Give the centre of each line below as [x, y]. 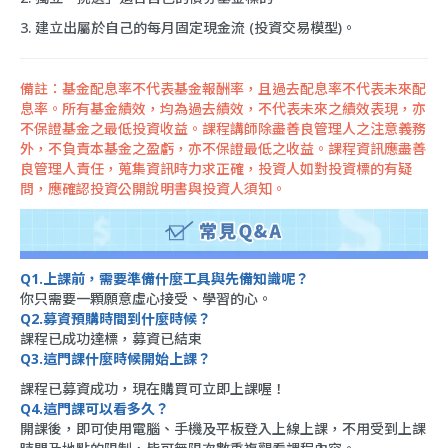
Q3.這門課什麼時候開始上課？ [115, 359]
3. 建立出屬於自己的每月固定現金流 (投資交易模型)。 [188, 28]
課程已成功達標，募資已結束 [111, 339]
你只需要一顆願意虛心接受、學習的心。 [146, 299]
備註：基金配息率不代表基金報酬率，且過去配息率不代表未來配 [223, 89]
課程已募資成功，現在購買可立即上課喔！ [153, 389]
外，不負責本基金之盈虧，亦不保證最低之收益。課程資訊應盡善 [223, 149]
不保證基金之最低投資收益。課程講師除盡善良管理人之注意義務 [223, 129]
